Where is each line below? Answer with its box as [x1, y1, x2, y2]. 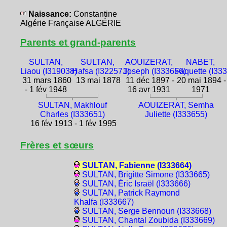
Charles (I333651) [40, 110, 105, 119]
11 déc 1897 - [123, 76, 174, 85]
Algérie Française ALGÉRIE [20, 19, 121, 28]
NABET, [186, 58, 215, 67]
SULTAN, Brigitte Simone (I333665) [82, 170, 210, 179]
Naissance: [26, 10, 73, 19]
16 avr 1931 [127, 85, 170, 94]
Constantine [73, 10, 117, 19]
